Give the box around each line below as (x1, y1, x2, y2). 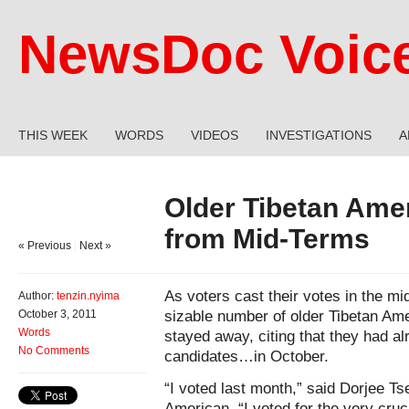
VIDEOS (191, 128, 238, 142)
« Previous (18, 239, 71, 252)
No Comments (18, 344, 89, 357)
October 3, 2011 (18, 308, 97, 320)
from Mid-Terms (164, 224, 370, 254)
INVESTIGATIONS (266, 128, 372, 142)
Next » (79, 239, 111, 252)
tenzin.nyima (57, 289, 120, 302)
